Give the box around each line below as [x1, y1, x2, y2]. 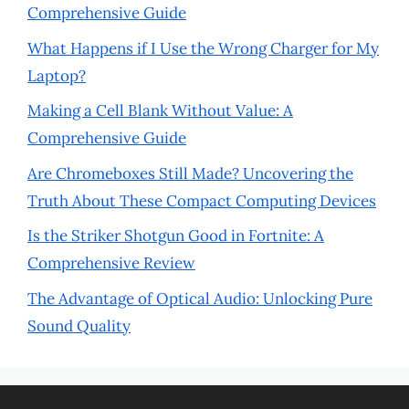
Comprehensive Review [27, 253, 195, 273]
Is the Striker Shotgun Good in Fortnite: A [27, 225, 324, 246]
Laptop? [27, 65, 86, 86]
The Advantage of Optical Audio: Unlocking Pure [27, 288, 372, 309]
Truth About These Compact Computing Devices [27, 190, 376, 211]
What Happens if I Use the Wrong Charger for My [27, 37, 379, 58]
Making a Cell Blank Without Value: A [27, 100, 293, 121]
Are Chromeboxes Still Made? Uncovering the [27, 163, 353, 184]
